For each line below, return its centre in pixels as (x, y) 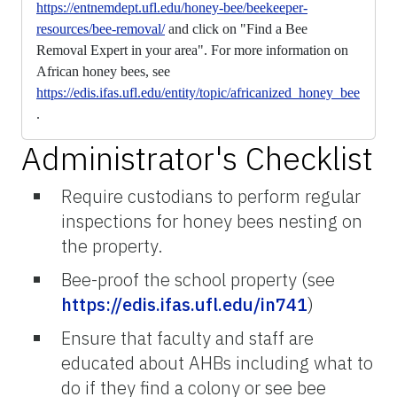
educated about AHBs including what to (217, 362)
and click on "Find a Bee (236, 28)
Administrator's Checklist (197, 158)
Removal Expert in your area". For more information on (192, 50)
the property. (112, 245)
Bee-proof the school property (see (198, 279)
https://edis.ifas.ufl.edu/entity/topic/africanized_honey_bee (198, 92)
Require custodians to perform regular (211, 196)
